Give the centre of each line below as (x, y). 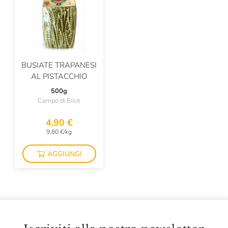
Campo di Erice (59, 101)
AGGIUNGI (64, 154)
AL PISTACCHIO (59, 76)
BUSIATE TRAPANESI (59, 65)
